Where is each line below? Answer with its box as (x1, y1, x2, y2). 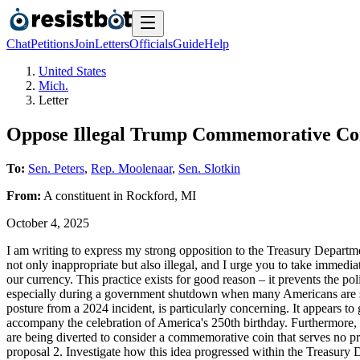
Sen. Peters (28, 161, 84, 175)
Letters (95, 37, 129, 51)
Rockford (126, 188, 174, 202)
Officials (129, 37, 173, 51)
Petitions (31, 37, 74, 51)
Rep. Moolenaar (91, 161, 172, 175)
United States (39, 64, 106, 78)
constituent (55, 188, 110, 202)
